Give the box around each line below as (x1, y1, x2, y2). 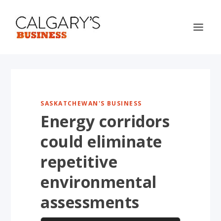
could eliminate (40, 131, 162, 152)
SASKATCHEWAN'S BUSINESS (40, 99, 142, 108)
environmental (40, 171, 157, 192)
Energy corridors (40, 110, 170, 132)
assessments (40, 191, 140, 213)
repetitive (40, 151, 118, 172)
